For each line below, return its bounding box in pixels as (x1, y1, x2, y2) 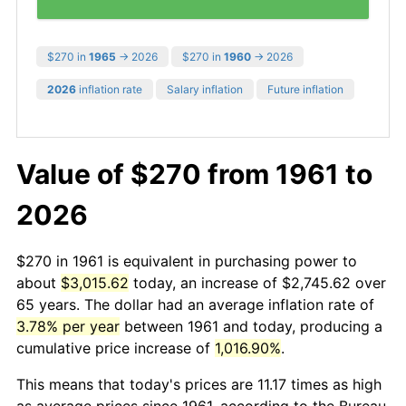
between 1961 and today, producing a (120, 316, 382, 335)
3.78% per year (16, 316, 120, 335)
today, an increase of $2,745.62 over (129, 273, 386, 292)
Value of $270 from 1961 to (16, 157, 372, 190)
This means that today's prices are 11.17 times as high (16, 374, 382, 393)
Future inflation (267, 82, 343, 96)
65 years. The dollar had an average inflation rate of (16, 295, 374, 314)
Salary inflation (167, 82, 243, 96)
